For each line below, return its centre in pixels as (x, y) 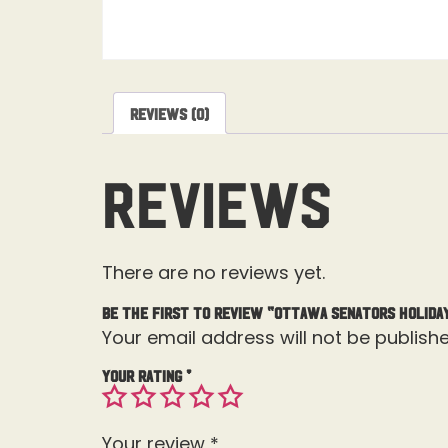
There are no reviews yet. (213, 273)
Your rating (144, 374)
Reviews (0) (169, 113)
